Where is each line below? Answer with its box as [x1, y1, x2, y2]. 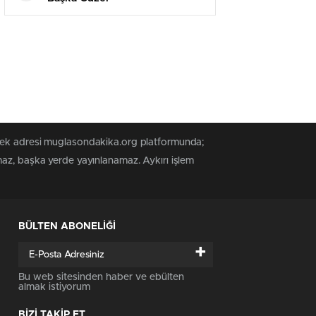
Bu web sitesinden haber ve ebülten [18, 272, 184, 283]
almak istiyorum [18, 282, 90, 293]
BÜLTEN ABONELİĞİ [18, 221, 116, 232]
